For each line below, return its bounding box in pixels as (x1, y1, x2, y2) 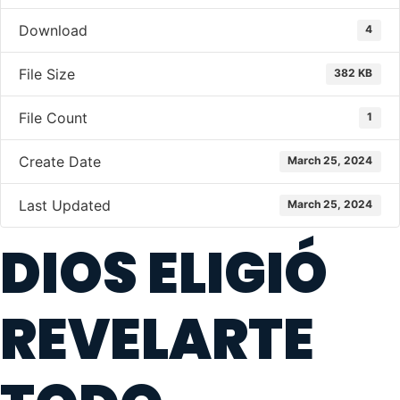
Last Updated (19, 196, 111, 214)
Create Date (19, 153, 101, 171)
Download (19, 21, 87, 39)
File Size (19, 65, 75, 83)
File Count (19, 109, 87, 127)
